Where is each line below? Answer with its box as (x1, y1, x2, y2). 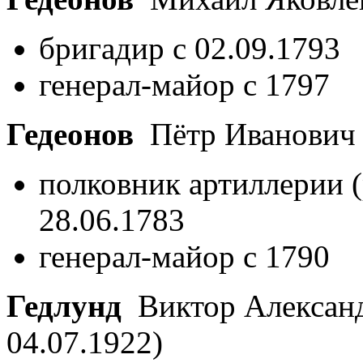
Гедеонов (6, 116, 134, 152)
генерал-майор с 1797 (39, 66, 330, 102)
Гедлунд (6, 288, 122, 323)
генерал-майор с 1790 (39, 238, 330, 274)
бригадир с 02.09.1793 (39, 30, 340, 66)
